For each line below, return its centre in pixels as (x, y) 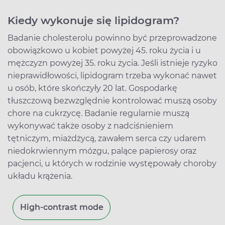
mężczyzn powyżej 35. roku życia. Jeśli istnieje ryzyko (113, 63)
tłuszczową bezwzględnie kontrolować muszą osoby (112, 100)
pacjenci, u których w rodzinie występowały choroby (112, 163)
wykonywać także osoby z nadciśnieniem (90, 126)
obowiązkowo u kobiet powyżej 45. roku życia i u (104, 50)
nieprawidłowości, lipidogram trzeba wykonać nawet (112, 75)
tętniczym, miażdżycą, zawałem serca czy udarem (107, 138)
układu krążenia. (40, 176)
